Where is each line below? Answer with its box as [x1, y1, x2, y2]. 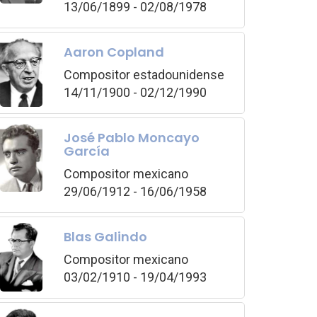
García [64, 142, 110, 160]
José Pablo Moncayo [64, 128, 200, 146]
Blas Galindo [64, 227, 148, 246]
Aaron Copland [64, 42, 165, 61]
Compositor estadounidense [64, 67, 225, 82]
